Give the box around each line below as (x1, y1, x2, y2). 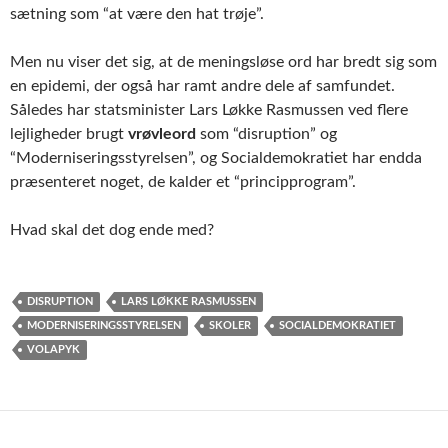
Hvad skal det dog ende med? (10, 221, 214, 238)
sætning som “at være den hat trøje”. (10, 5, 264, 22)
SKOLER (209, 319, 251, 331)
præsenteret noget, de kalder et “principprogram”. (10, 173, 356, 190)
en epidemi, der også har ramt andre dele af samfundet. (10, 77, 395, 94)
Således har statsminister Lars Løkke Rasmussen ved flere (10, 101, 408, 118)
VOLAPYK (27, 343, 80, 355)
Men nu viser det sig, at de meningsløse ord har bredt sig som (10, 53, 437, 70)
